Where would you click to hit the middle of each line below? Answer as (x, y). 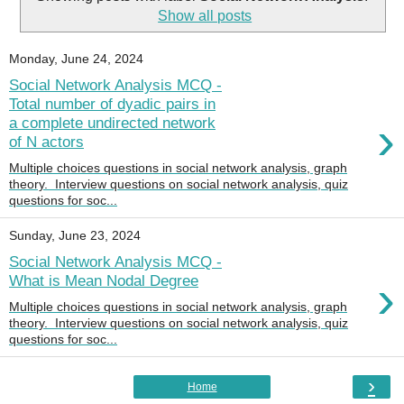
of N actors (46, 142)
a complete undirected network (112, 123)
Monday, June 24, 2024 (76, 59)
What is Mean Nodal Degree (104, 281)
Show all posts (205, 15)
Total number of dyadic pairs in (112, 104)
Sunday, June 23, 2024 (75, 236)
